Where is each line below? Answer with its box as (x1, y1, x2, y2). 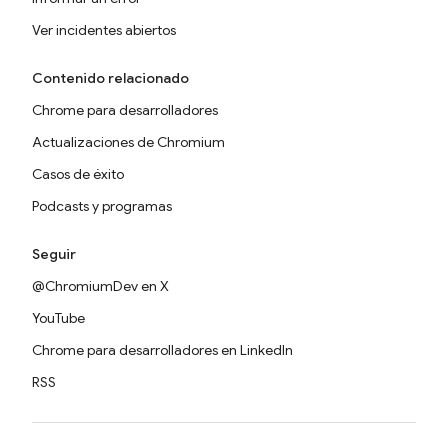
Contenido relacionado (32, 69, 189, 88)
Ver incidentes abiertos (32, 21, 176, 40)
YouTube (32, 309, 85, 328)
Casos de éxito (32, 165, 124, 184)
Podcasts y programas (32, 197, 172, 216)
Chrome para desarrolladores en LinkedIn (32, 341, 293, 360)
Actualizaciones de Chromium (32, 133, 225, 152)
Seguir (32, 245, 76, 264)
